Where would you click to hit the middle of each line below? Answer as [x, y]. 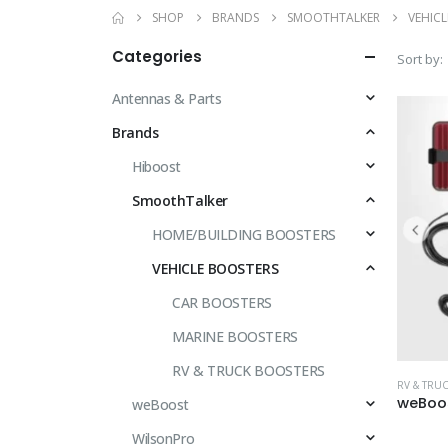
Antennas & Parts [167, 98]
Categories [157, 56]
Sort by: [420, 58]
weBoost [161, 404]
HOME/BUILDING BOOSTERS [244, 234]
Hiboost [157, 166]
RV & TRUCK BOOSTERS [249, 370]
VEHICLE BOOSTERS [215, 268]
